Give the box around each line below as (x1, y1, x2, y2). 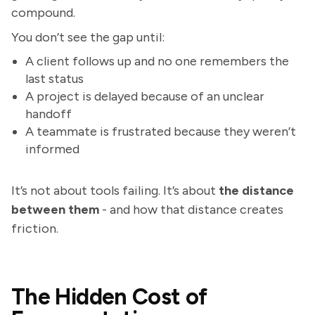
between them (11, 202, 99, 217)
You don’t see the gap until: (11, 30, 165, 45)
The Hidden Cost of (11, 283, 207, 310)
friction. (11, 221, 58, 236)
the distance (219, 183, 294, 198)
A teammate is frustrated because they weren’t (25, 124, 296, 139)
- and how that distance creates (99, 202, 283, 217)
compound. (11, 5, 75, 20)
